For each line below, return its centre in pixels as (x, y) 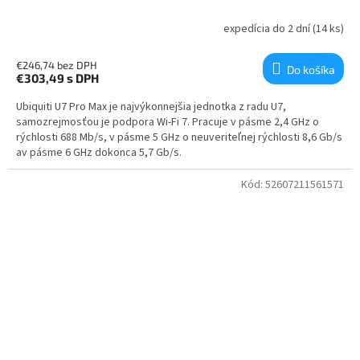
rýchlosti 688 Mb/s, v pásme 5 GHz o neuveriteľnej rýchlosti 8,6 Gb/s (179, 137)
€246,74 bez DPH (57, 65)
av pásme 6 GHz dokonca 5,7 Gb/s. (99, 152)
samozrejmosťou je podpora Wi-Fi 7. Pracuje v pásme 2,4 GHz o (168, 122)
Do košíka (311, 69)
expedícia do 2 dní (268, 29)
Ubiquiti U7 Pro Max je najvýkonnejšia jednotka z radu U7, (151, 106)
